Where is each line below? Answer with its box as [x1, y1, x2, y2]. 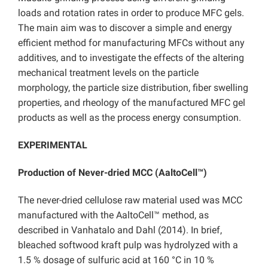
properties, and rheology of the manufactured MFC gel [18, 97, 245, 109]
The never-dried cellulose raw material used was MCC [18, 194, 242, 206]
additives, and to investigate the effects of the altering [18, 52, 244, 64]
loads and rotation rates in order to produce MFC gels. [18, 7, 244, 19]
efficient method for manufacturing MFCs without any [18, 37, 245, 49]
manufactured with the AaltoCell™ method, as [18, 209, 209, 221]
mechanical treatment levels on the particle [18, 67, 199, 79]
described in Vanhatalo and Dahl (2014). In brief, [18, 224, 222, 236]
